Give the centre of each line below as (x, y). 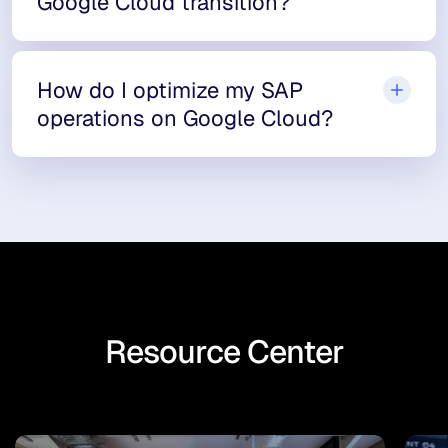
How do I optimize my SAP (170, 90)
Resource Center (224, 351)
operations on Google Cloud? (185, 118)
